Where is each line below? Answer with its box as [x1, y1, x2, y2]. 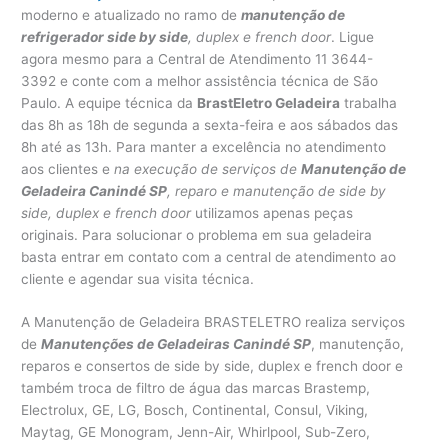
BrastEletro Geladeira [197, 94, 341, 111]
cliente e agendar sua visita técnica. [21, 270, 255, 287]
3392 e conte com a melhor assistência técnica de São [21, 72, 379, 89]
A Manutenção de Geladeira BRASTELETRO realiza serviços [21, 314, 406, 331]
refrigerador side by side [21, 28, 189, 45]
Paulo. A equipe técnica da [21, 94, 198, 111]
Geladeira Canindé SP [21, 182, 168, 199]
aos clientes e [21, 160, 115, 177]
